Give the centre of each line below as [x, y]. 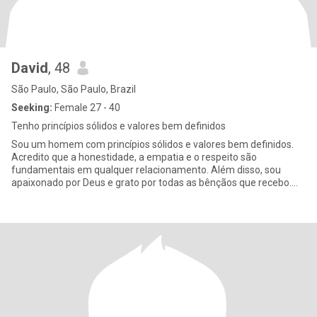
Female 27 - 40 [86, 108]
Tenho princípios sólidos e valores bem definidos [119, 126]
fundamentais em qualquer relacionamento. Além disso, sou [146, 170]
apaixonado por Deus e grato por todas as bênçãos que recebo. [151, 183]
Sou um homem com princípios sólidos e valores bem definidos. [152, 144]
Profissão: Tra [42, 195]
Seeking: [32, 108]
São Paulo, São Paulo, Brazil [74, 89]
